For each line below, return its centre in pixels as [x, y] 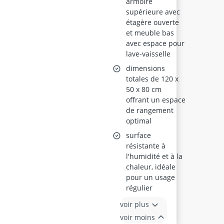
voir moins [138, 217]
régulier [139, 188]
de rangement [150, 110]
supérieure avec [153, 12]
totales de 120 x [152, 79]
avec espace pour [155, 43]
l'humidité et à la [154, 156]
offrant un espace [156, 100]
